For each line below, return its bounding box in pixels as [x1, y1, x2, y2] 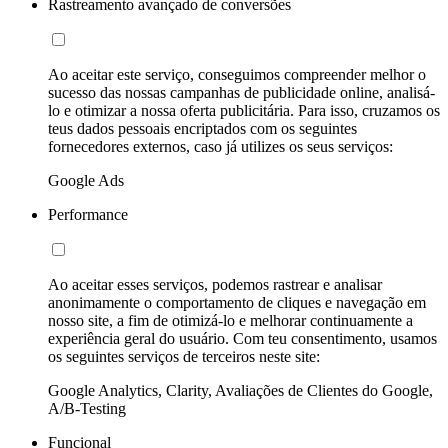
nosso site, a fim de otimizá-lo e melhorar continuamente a [48, 311, 413, 329]
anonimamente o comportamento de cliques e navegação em [48, 293, 426, 311]
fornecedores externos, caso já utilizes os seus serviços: [48, 137, 393, 155]
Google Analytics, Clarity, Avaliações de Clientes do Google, [48, 381, 433, 399]
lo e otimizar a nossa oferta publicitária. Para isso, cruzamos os [48, 101, 440, 119]
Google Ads [48, 171, 124, 189]
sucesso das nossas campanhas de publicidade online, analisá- [48, 83, 435, 101]
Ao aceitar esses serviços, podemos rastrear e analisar [48, 275, 382, 293]
